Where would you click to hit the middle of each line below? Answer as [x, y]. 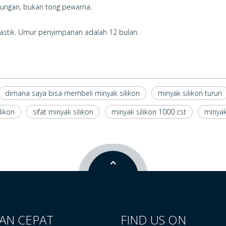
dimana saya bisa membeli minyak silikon [72, 93]
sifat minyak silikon [63, 112]
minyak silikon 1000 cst [149, 112]
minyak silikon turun [190, 93]
